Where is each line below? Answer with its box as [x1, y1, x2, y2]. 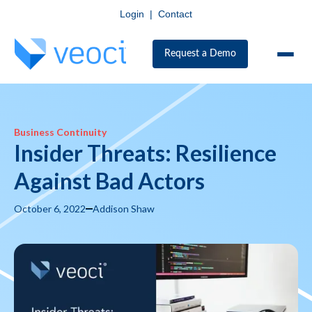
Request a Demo [164, 49, 236, 58]
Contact [158, 8, 192, 19]
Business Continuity [14, 126, 107, 138]
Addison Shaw [93, 203, 155, 214]
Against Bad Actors [14, 167, 205, 194]
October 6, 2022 [14, 203, 86, 214]
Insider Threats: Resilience [14, 139, 276, 166]
